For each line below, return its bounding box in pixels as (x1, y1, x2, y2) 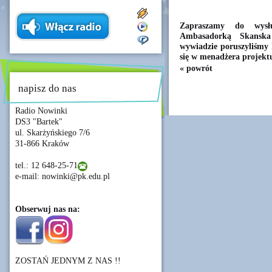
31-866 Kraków (15, 139, 69, 148)
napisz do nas (18, 83, 76, 94)
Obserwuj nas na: (15, 205, 80, 214)
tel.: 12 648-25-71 (15, 161, 78, 170)
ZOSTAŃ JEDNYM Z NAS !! (15, 256, 121, 265)
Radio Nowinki (15, 106, 67, 115)
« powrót (180, 63, 212, 73)
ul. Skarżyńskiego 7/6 (15, 128, 90, 137)
